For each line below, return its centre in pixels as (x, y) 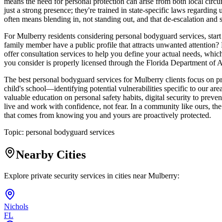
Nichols (16, 206)
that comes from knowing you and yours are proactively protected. (108, 115)
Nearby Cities (51, 155)
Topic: (15, 132)
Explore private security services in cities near (76, 176)
